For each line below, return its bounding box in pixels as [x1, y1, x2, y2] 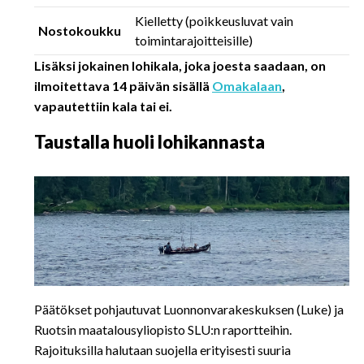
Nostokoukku [38, 23, 121, 38]
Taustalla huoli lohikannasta [34, 131, 265, 153]
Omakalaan [212, 78, 282, 93]
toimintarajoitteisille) [135, 32, 253, 48]
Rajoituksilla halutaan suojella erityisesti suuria [34, 341, 291, 357]
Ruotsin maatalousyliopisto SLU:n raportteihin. [34, 321, 292, 337]
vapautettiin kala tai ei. [34, 98, 172, 114]
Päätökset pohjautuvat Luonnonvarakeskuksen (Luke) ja [34, 301, 344, 317]
